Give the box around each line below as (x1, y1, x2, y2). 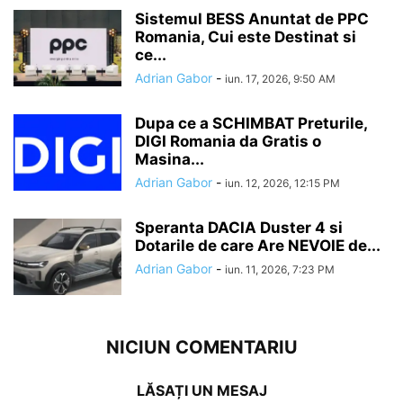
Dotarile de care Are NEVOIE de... (135, 236, 381, 255)
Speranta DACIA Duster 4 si (135, 218, 343, 237)
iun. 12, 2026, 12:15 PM (225, 175, 340, 190)
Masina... (135, 149, 204, 168)
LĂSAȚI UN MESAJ (136, 381, 267, 399)
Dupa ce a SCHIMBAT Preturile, (135, 113, 367, 132)
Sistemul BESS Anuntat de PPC (135, 9, 369, 28)
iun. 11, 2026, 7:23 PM (225, 262, 335, 276)
